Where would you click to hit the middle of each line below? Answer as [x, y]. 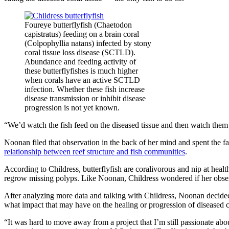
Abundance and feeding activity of [80, 61]
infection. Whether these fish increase [85, 89]
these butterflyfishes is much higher [81, 71]
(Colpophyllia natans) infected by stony [88, 43]
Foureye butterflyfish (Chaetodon [78, 25]
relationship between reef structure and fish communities [95, 151]
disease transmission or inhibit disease [85, 98]
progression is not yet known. [72, 107]
